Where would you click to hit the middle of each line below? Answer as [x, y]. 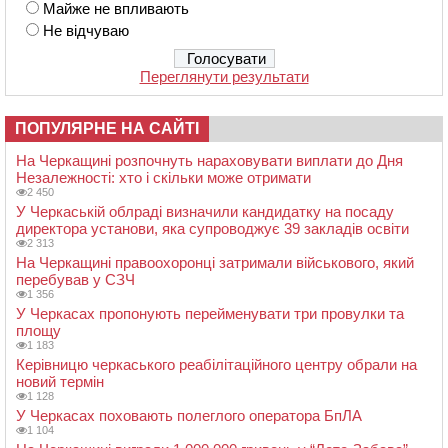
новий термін [60, 381]
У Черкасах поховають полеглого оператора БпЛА [189, 415]
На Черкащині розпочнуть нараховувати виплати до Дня [209, 160]
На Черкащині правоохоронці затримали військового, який [215, 262]
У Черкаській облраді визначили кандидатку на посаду [205, 211]
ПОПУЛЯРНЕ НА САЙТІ [107, 128]
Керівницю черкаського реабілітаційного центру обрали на [216, 364]
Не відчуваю [86, 30]
